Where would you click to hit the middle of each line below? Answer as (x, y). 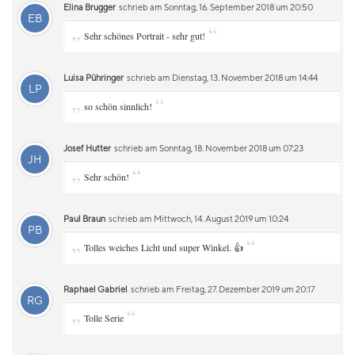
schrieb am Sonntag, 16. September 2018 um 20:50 (215, 7)
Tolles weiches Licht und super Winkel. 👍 (164, 247)
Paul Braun (84, 218)
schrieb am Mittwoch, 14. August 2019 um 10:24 (198, 218)
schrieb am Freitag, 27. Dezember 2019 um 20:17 (222, 289)
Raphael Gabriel (95, 289)
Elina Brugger (90, 7)
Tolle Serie (104, 318)
